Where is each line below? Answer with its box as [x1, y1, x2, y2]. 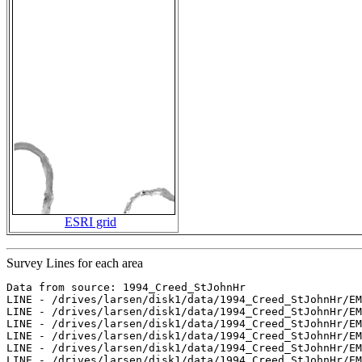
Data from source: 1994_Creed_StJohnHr [6, 281, 246, 294]
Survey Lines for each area [6, 256, 143, 271]
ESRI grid [65, 215, 116, 229]
